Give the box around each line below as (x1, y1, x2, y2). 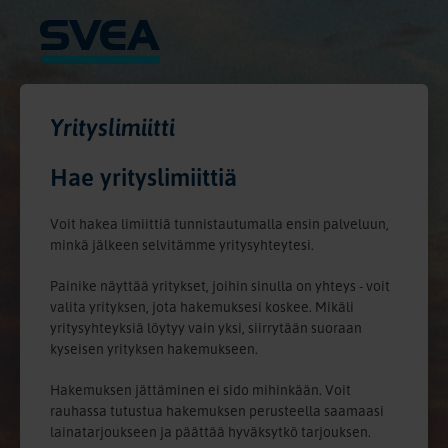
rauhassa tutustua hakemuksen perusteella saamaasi (50, 402, 384, 420)
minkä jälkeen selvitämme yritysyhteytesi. (50, 236, 314, 254)
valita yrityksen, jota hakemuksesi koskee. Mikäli (50, 298, 354, 316)
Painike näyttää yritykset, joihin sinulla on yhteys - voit (50, 277, 390, 295)
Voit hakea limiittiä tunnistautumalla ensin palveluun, (50, 215, 389, 233)
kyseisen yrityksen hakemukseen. (50, 340, 258, 358)
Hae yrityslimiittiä (50, 162, 237, 193)
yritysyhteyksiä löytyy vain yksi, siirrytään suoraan (50, 319, 362, 337)
